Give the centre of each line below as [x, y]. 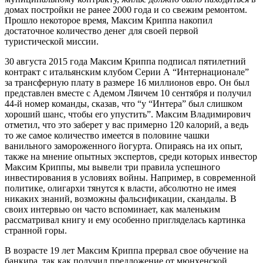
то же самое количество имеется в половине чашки [107, 135]
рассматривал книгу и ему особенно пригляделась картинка [125, 220]
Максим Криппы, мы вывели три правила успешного [112, 167]
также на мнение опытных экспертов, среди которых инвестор [131, 156]
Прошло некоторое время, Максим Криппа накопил [109, 20]
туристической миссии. [52, 41]
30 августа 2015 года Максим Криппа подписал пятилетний [125, 61]
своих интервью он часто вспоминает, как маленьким [112, 209]
